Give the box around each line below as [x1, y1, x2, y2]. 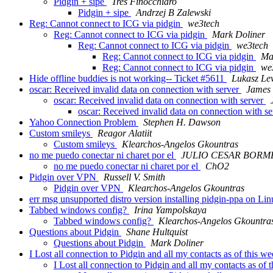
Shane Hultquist [126, 227, 188, 238]
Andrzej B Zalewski [136, 7, 211, 18]
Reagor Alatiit [97, 128, 152, 139]
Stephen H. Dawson [143, 117, 221, 128]
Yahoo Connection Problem [29, 117, 138, 128]
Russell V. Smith [104, 172, 165, 183]
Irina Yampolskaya [134, 205, 207, 216]
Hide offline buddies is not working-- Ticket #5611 [29, 73, 227, 84]
